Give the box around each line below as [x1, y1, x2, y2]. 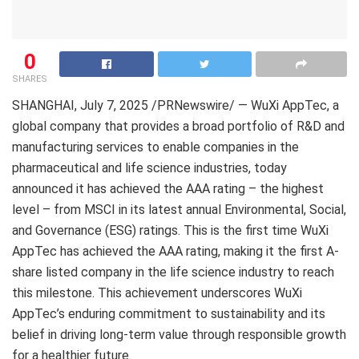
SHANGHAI [12, 97, 75, 113]
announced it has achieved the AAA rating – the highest [12, 180, 324, 196]
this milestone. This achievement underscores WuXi [12, 284, 302, 301]
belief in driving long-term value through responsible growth [12, 326, 346, 342]
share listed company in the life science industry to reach [12, 264, 334, 280]
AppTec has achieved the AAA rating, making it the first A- [12, 243, 339, 259]
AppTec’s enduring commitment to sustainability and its [12, 305, 325, 321]
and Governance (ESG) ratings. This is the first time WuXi [12, 222, 329, 238]
